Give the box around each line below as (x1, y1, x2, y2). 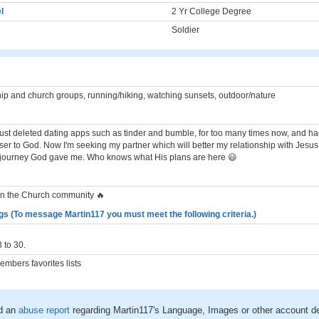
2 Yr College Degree (172, 6, 251, 16)
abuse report (18, 305, 73, 315)
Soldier (172, 25, 199, 35)
